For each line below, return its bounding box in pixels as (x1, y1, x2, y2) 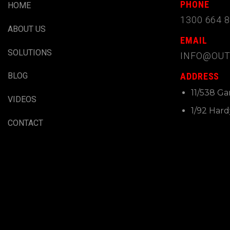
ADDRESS (180, 70, 220, 82)
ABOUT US (8, 24, 46, 34)
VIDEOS (8, 94, 36, 105)
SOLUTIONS (8, 47, 52, 57)
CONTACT (8, 118, 43, 128)
